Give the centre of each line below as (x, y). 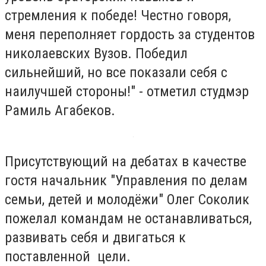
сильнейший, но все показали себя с (116, 72)
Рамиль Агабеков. (60, 110)
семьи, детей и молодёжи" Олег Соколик (127, 199)
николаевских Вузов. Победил (96, 53)
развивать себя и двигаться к (95, 237)
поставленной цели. (68, 256)
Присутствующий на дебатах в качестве (126, 161)
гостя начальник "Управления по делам (126, 180)
